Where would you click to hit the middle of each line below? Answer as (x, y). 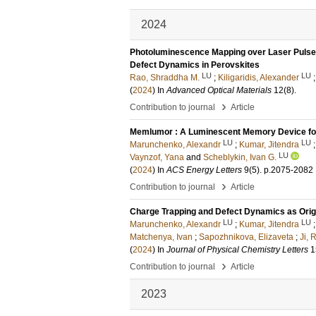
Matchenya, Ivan (161, 237)
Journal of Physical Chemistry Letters (237, 250)
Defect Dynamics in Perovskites (195, 65)
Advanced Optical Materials (219, 90)
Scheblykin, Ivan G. (240, 157)
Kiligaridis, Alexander (259, 78)
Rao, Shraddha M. (165, 78)
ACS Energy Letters (204, 170)
